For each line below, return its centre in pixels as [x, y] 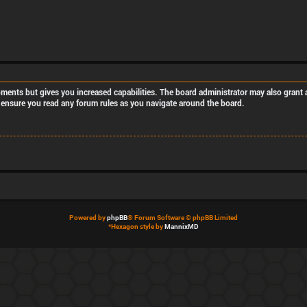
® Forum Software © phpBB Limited [183, 217]
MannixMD [182, 226]
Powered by [88, 217]
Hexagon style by [138, 226]
